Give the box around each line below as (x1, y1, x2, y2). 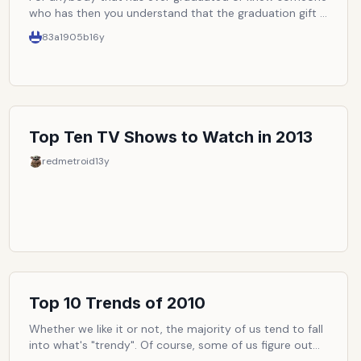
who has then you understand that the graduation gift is (28, 6, 328, 20)
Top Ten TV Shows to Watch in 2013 (28, 127, 313, 147)
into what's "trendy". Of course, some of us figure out (28, 338, 313, 352)
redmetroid (41, 155, 95, 168)
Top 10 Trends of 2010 (28, 293, 205, 313)
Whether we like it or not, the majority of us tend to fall (28, 322, 323, 336)
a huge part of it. (28, 22, 118, 36)
